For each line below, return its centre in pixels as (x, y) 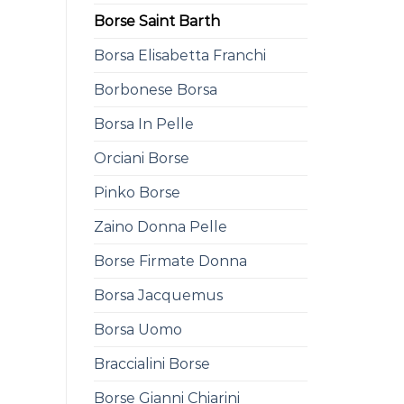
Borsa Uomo (138, 329)
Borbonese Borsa (155, 89)
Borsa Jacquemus (158, 295)
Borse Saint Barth (156, 21)
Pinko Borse (137, 192)
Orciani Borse (141, 158)
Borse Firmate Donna (170, 261)
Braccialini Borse (151, 363)
